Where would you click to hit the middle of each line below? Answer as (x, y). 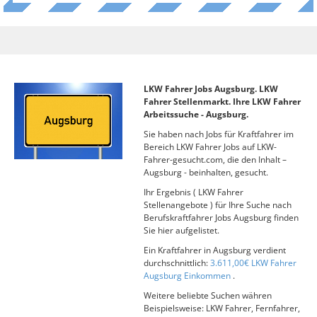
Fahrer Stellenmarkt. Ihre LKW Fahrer (222, 102)
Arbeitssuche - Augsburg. (196, 114)
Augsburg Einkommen (188, 276)
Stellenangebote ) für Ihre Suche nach (217, 205)
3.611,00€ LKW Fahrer (253, 263)
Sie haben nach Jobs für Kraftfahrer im (218, 134)
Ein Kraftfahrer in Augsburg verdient (214, 250)
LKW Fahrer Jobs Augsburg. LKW (211, 89)
